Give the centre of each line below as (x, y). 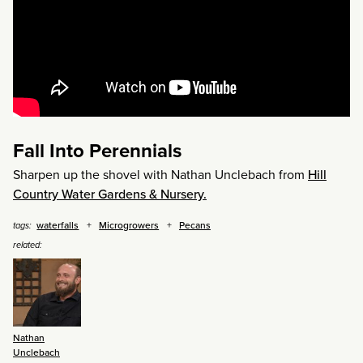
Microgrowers (129, 225)
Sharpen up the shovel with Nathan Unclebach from (160, 174)
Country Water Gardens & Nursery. (110, 194)
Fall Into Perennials (97, 150)
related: (28, 244)
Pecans (194, 225)
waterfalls (58, 225)
